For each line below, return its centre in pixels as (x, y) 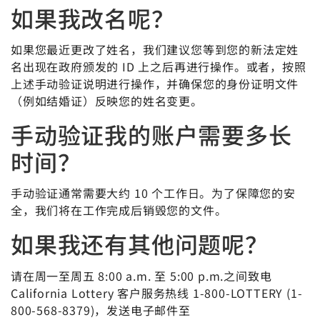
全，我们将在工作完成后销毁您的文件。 (121, 210)
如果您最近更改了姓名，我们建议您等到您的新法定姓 (155, 49)
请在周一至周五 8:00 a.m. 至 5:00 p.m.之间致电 (141, 275)
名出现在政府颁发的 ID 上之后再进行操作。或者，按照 (159, 66)
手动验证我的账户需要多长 (151, 134)
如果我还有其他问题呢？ (140, 244)
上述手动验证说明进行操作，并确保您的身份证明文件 (155, 83)
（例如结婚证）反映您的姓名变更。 (109, 100)
